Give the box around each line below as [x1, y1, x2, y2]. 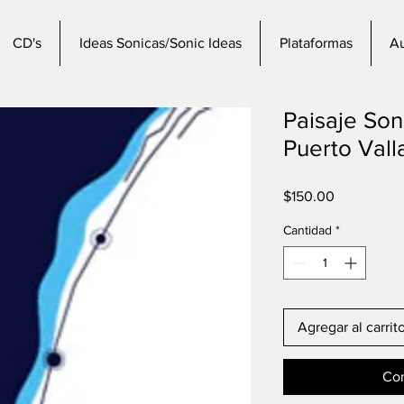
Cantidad [283, 223, 332, 237]
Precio [334, 188, 373, 203]
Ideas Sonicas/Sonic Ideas [78, 35, 242, 50]
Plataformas [279, 35, 353, 50]
